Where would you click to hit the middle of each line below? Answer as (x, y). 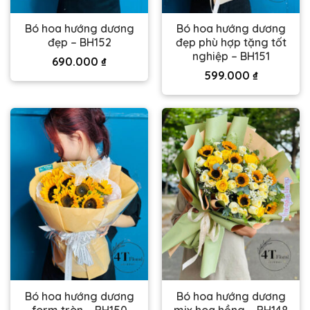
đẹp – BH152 (79, 43)
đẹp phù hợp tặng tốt (231, 43)
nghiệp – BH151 (231, 56)
